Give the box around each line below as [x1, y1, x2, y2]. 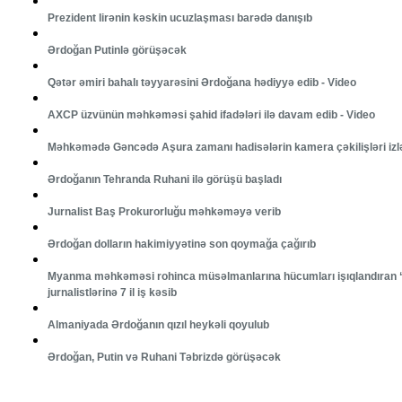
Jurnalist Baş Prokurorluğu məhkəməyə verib [47, 205, 281, 219]
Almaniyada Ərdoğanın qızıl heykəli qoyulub [47, 319, 269, 332]
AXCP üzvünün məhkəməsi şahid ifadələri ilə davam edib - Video [47, 109, 375, 122]
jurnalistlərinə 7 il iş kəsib [47, 286, 177, 300]
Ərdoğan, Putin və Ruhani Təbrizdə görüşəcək [47, 351, 281, 364]
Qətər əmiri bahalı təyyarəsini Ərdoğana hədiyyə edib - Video [47, 76, 356, 90]
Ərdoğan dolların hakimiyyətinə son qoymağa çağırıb [47, 238, 316, 251]
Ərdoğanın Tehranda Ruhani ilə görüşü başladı [47, 173, 282, 187]
